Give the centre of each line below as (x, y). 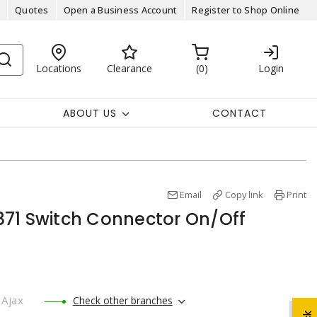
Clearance (129, 68)
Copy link (244, 195)
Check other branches (122, 300)
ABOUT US (90, 113)
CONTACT (239, 113)
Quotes (32, 10)
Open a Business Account (120, 10)
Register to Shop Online (246, 10)
